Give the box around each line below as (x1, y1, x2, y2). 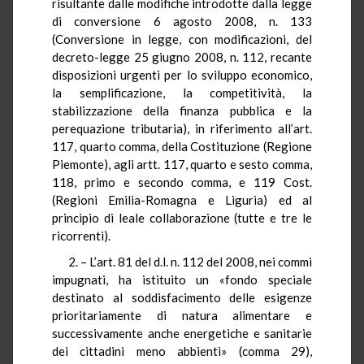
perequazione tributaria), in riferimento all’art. (52, 120, 312, 136)
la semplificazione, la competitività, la (52, 84, 312, 100)
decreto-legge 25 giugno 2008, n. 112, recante (52, 49, 312, 64)
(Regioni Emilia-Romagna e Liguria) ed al (52, 192, 312, 207)
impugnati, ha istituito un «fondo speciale (52, 271, 312, 287)
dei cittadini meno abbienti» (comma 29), (52, 343, 312, 358)
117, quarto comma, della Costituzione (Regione (52, 138, 312, 154)
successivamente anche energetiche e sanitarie (52, 325, 312, 340)
